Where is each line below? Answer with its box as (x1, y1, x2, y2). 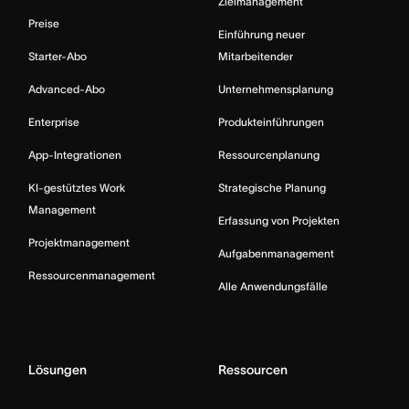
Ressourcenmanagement (28, 269, 155, 281)
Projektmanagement (28, 236, 130, 248)
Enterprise (28, 116, 79, 128)
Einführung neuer (218, 28, 305, 40)
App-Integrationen (28, 149, 121, 161)
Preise (28, 17, 59, 29)
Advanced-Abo (28, 83, 105, 95)
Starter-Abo (28, 50, 87, 62)
